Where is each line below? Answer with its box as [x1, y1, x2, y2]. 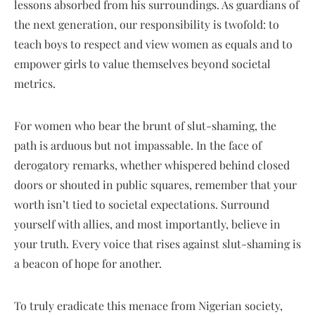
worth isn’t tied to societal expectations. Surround [14, 197, 269, 212]
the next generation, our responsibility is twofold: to [14, 17, 279, 32]
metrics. [14, 76, 56, 91]
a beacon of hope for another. [14, 256, 162, 271]
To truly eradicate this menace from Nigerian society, [14, 298, 283, 314]
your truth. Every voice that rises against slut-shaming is [14, 236, 301, 252]
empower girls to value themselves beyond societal [14, 56, 271, 72]
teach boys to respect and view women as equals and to [14, 37, 292, 52]
